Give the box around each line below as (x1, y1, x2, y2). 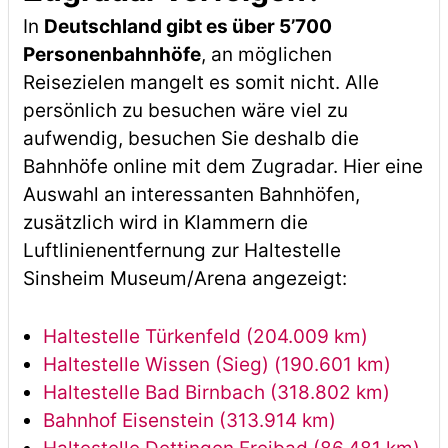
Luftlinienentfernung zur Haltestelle (22, 239, 341, 262)
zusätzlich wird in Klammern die (22, 211, 308, 234)
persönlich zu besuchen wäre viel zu (22, 99, 348, 122)
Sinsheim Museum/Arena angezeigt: (22, 267, 347, 290)
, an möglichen (200, 43, 332, 66)
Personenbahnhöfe (22, 43, 201, 66)
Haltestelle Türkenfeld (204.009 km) (42, 325, 368, 348)
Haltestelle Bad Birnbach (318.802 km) (42, 381, 390, 404)
